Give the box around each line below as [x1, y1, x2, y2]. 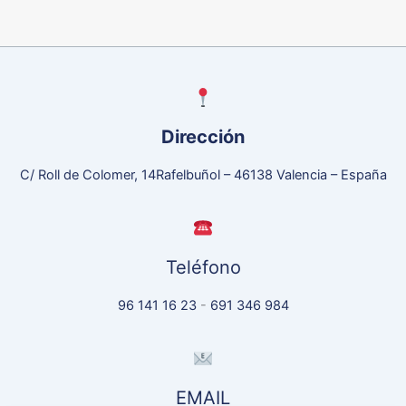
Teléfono [165, 256, 241, 278]
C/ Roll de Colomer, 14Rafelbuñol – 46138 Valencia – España [19, 167, 387, 184]
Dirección [161, 125, 245, 148]
